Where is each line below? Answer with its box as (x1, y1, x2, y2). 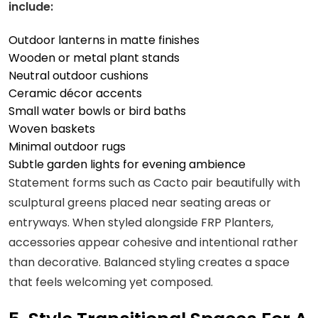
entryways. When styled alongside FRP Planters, (9, 214, 273, 231)
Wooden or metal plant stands (9, 49, 180, 66)
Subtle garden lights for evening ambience (9, 155, 246, 172)
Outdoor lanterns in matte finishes (9, 31, 199, 48)
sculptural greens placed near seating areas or (9, 194, 271, 211)
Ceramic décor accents (9, 84, 142, 102)
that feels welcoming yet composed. (9, 273, 213, 290)
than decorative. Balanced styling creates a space (9, 253, 290, 270)
